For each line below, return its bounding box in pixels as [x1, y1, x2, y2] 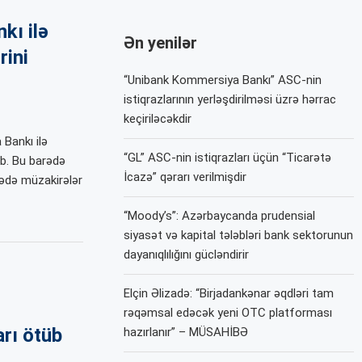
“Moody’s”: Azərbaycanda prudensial [124, 208, 316, 223]
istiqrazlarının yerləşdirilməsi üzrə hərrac [124, 91, 337, 107]
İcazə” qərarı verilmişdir [124, 169, 247, 184]
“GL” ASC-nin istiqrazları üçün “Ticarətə [124, 149, 332, 165]
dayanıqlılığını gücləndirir [124, 246, 250, 262]
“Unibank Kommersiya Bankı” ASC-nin [124, 72, 322, 87]
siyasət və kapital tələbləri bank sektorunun [124, 227, 354, 242]
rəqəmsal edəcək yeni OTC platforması [124, 305, 333, 320]
